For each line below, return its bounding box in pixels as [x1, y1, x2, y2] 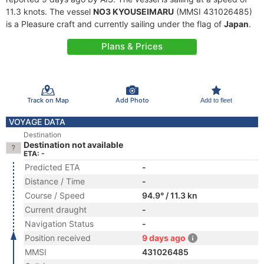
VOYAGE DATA [9, 117, 65, 127]
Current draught [25, 204, 87, 214]
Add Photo [115, 95, 149, 104]
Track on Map [27, 95, 69, 104]
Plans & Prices [101, 41, 163, 52]
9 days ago [142, 233, 186, 243]
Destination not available [24, 140, 123, 150]
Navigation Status [25, 219, 94, 229]
